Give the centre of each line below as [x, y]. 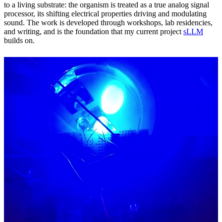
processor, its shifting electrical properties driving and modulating [105, 13]
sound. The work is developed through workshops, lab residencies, [108, 22]
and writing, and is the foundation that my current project [94, 31]
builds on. [19, 40]
